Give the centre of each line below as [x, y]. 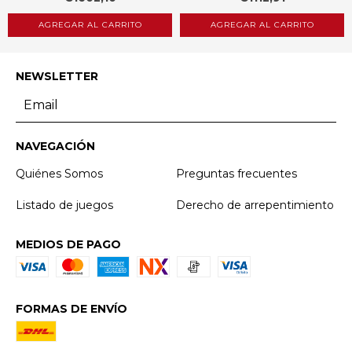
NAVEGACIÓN [55, 146]
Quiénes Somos [59, 173]
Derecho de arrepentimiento [255, 205]
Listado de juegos [64, 205]
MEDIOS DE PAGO [68, 244]
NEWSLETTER [57, 76]
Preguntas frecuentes [236, 173]
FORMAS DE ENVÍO [71, 308]
